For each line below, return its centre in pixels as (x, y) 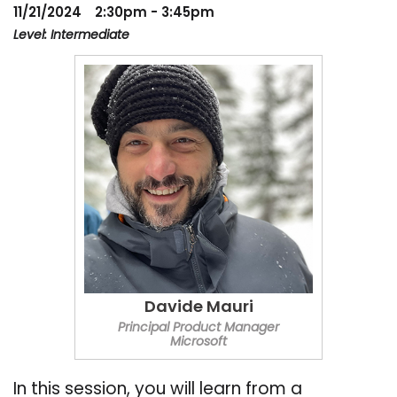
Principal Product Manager (198, 328)
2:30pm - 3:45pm (155, 13)
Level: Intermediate (71, 35)
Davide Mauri (198, 307)
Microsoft (198, 342)
